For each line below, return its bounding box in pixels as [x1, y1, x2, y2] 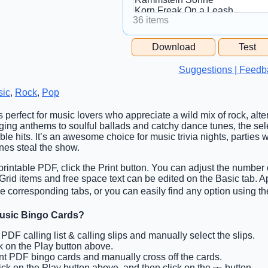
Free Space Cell [133, 36, 204, 47]
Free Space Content [133, 63, 223, 74]
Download [151, 41, 196, 52]
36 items [133, 14, 169, 25]
